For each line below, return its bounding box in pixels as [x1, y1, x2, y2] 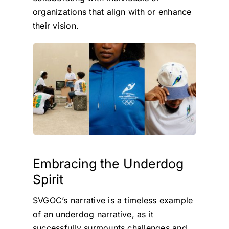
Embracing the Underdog [32, 156, 184, 172]
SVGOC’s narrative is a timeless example [32, 195, 193, 206]
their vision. [32, 20, 79, 31]
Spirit [32, 172, 63, 188]
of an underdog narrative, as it [32, 209, 154, 220]
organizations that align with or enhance [32, 6, 192, 17]
